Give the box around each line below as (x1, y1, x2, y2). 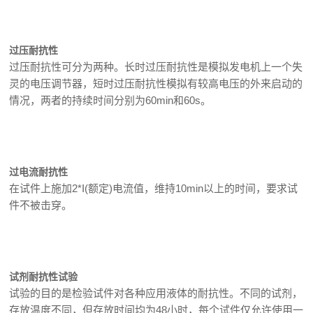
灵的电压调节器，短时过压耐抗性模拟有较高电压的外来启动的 (9, 78, 303, 89)
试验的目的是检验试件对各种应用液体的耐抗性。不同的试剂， (9, 287, 303, 299)
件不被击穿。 (9, 199, 73, 211)
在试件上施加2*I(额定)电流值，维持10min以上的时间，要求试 (9, 182, 298, 194)
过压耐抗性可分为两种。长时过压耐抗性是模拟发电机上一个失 (9, 61, 303, 73)
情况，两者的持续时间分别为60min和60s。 (9, 94, 212, 106)
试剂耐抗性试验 (9, 271, 78, 282)
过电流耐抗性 (9, 166, 68, 177)
